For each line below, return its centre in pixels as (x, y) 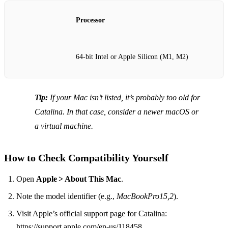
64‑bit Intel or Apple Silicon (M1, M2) (132, 56)
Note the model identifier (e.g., (66, 196)
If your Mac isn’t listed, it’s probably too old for (124, 98)
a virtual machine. (64, 126)
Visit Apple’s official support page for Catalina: (92, 214)
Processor (90, 20)
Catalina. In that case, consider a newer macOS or (117, 112)
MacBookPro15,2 (145, 196)
